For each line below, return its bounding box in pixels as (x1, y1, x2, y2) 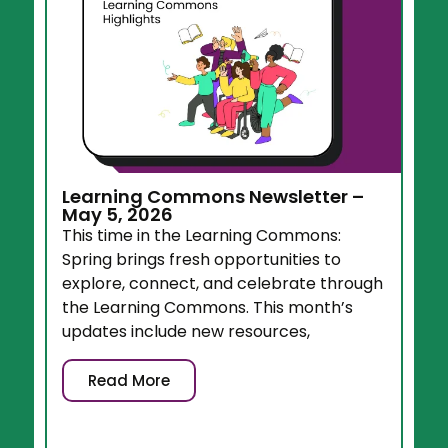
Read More (88, 369, 171, 391)
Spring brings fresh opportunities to (62, 248, 342, 272)
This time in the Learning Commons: (62, 224, 342, 248)
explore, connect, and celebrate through (62, 272, 384, 296)
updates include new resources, (62, 320, 311, 344)
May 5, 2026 (62, 202, 174, 228)
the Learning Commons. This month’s (62, 296, 354, 320)
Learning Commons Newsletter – (62, 184, 365, 210)
